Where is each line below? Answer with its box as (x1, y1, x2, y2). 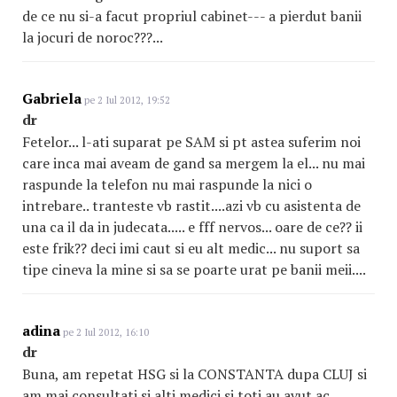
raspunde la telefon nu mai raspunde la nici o (22, 175, 312, 194)
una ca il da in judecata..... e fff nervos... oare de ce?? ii (22, 217, 362, 237)
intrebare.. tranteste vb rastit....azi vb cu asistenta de (22, 196, 361, 215)
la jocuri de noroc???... (22, 27, 163, 47)
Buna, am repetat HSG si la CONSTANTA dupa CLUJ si (22, 364, 367, 384)
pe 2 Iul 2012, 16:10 (60, 326, 149, 339)
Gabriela (22, 89, 82, 108)
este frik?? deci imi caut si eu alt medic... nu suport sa (22, 238, 360, 258)
